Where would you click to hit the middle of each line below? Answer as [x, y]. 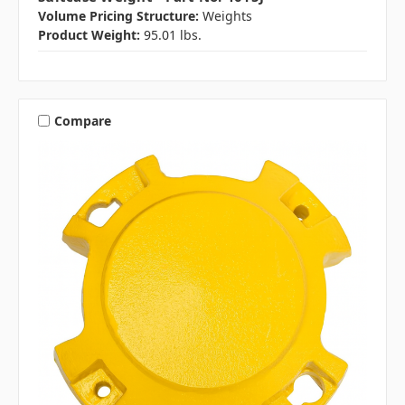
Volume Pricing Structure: [118, 16]
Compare [82, 120]
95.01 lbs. [173, 35]
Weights [227, 16]
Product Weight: [89, 35]
